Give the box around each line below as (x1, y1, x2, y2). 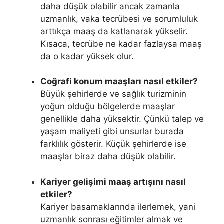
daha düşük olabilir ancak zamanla (40, 1, 180, 11)
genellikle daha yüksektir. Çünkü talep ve (40, 114, 204, 124)
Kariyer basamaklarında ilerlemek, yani (40, 201, 195, 212)
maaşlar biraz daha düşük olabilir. (40, 151, 176, 161)
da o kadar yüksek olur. (40, 51, 134, 61)
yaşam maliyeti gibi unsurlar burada (40, 126, 184, 136)
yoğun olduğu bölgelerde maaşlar (40, 101, 175, 111)
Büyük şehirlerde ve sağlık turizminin (40, 89, 186, 99)
